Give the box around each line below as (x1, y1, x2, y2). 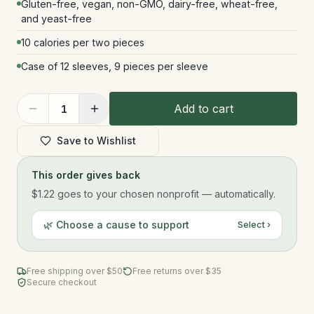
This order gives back (32, 169, 140, 181)
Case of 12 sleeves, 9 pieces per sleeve (21, 60, 208, 72)
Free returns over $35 (132, 266, 221, 276)
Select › (238, 219, 271, 230)
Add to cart (173, 102, 233, 116)
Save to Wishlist (57, 135, 136, 146)
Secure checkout (27, 277, 97, 287)
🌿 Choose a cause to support (43, 219, 189, 231)
